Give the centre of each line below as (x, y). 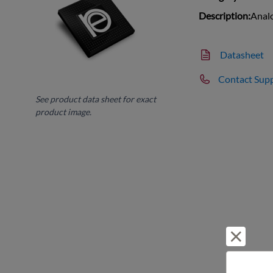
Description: (225, 15)
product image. (64, 112)
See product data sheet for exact (96, 99)
